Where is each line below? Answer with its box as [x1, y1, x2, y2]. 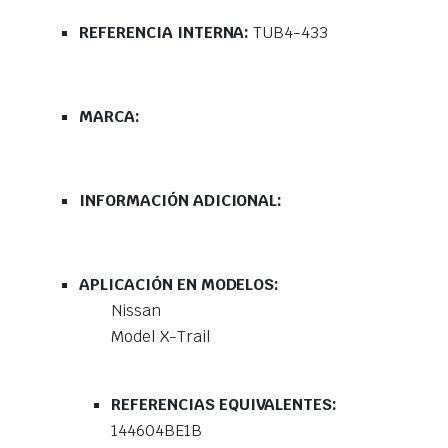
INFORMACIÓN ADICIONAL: [79, 190, 283, 212]
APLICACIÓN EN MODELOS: [79, 274, 280, 296]
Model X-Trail [111, 326, 211, 348]
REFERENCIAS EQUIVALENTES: [111, 394, 338, 416]
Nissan [111, 300, 161, 322]
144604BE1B [111, 420, 206, 442]
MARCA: [79, 106, 140, 128]
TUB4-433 [253, 22, 329, 44]
